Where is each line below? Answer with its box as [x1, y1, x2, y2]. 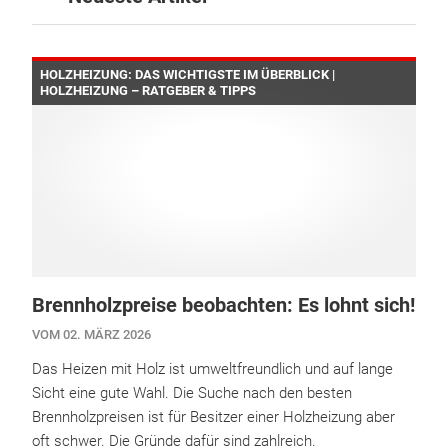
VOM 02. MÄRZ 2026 [32, 327, 151, 343]
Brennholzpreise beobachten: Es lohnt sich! [32, 293, 415, 318]
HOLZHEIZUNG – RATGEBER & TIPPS [40, 83, 256, 99]
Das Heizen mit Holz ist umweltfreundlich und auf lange [32, 360, 393, 379]
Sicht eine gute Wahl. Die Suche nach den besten [32, 384, 352, 403]
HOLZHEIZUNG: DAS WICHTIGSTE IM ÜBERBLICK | [40, 67, 335, 83]
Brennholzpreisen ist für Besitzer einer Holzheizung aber [32, 408, 395, 427]
